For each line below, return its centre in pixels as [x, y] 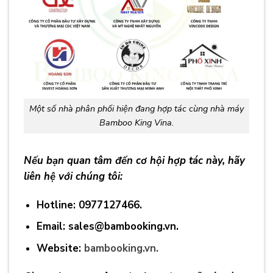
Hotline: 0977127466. [89, 205]
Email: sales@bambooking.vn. [107, 227]
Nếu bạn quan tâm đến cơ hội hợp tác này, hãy [134, 161]
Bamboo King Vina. [136, 123]
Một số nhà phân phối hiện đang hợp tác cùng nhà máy [136, 109]
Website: [60, 249]
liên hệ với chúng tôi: [73, 177]
